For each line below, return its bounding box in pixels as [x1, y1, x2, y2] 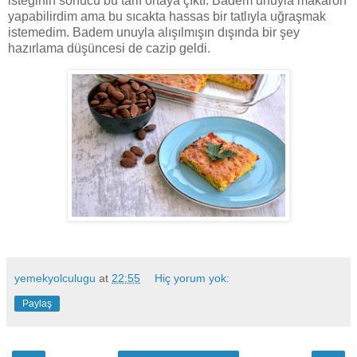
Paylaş [22, 297, 52, 309]
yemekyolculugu [14, 271, 96, 284]
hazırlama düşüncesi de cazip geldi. [8, 41, 210, 55]
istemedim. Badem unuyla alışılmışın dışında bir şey [8, 25, 300, 39]
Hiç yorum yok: [155, 271, 230, 284]
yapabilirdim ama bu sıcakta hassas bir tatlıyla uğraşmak [8, 9, 326, 23]
